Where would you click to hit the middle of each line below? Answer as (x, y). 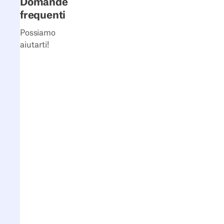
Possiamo (38, 33)
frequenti (43, 15)
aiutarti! (34, 45)
